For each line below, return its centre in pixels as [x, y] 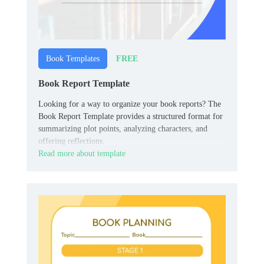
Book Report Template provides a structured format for [131, 117]
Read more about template [82, 154]
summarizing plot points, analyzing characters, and [123, 129]
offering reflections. [72, 141]
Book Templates [73, 59]
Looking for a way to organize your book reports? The [130, 104]
